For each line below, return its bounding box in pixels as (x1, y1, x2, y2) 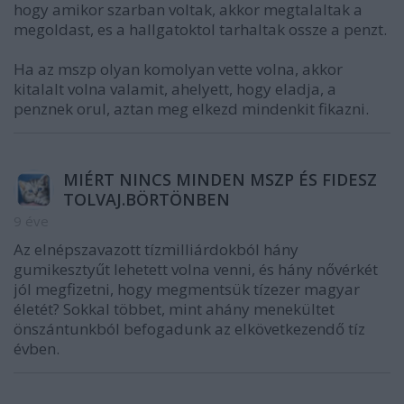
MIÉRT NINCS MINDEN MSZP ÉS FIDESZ (63, 169, 377, 191)
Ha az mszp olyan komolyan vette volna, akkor (14, 59, 343, 80)
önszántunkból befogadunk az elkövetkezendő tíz (14, 318, 365, 340)
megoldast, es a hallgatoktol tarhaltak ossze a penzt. (14, 19, 387, 41)
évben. (14, 338, 60, 360)
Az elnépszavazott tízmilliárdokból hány (14, 239, 298, 261)
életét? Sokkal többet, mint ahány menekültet (14, 298, 335, 320)
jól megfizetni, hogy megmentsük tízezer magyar (14, 279, 360, 300)
